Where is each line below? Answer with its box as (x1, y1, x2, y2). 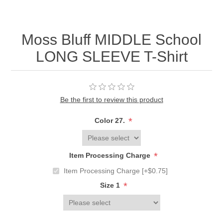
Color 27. (95, 116, 127, 125)
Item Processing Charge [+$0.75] (64, 167, 168, 175)
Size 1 (100, 181, 122, 190)
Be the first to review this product (60, 96, 163, 104)
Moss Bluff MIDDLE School (21, 31, 202, 48)
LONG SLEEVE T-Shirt (35, 48, 188, 65)
